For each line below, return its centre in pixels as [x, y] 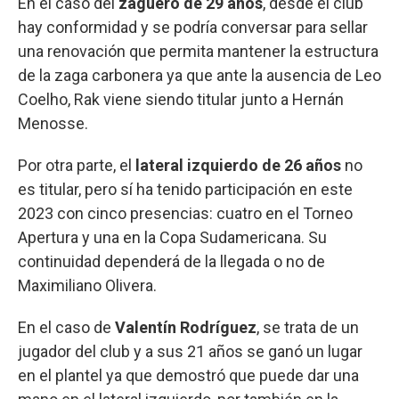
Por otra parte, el [77, 165]
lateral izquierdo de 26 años [238, 165]
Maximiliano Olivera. [87, 285]
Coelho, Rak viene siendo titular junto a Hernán [181, 99]
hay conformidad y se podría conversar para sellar [193, 27]
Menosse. [53, 123]
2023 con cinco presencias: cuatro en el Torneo [185, 213]
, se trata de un [308, 327]
